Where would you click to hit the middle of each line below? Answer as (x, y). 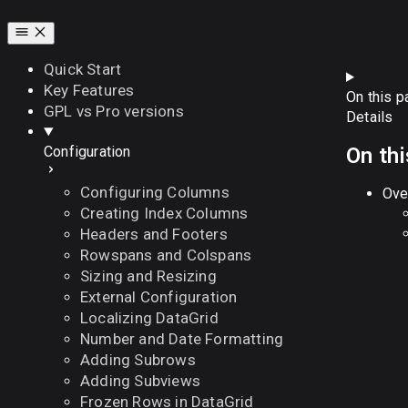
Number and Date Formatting (182, 339)
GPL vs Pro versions (114, 111)
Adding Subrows (138, 360)
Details (370, 117)
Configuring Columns (155, 192)
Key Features (89, 90)
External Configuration (159, 297)
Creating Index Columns (164, 213)
